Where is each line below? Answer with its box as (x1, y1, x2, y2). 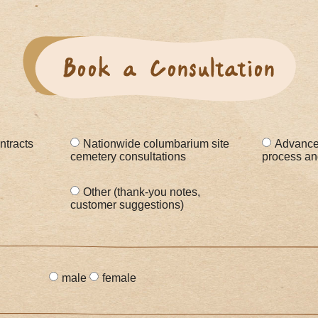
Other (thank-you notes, (83, 186, 200, 199)
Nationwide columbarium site (83, 138, 229, 150)
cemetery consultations (70, 150, 186, 163)
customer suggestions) (70, 199, 184, 212)
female (102, 272, 136, 285)
